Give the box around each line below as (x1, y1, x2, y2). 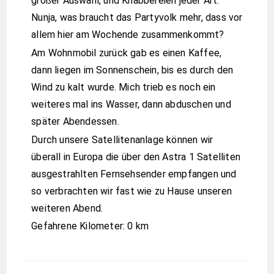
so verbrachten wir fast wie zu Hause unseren (31, 185, 232, 197)
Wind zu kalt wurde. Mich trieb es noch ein (31, 81, 216, 93)
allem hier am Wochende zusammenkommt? (31, 29, 224, 41)
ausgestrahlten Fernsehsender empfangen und (31, 168, 237, 180)
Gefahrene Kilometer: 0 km (31, 220, 149, 232)
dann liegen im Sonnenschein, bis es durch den (31, 64, 234, 76)
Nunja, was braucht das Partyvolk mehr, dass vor (31, 12, 243, 24)
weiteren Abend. (31, 202, 103, 214)
